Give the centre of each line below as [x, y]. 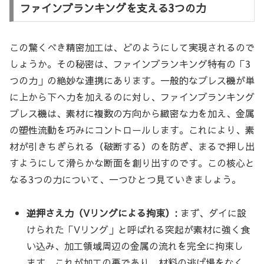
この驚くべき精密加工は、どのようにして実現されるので [132, 47]
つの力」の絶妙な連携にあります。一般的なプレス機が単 [132, 80]
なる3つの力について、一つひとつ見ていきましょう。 [125, 179]
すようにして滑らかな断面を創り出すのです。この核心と [132, 163]
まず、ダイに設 [212, 213]
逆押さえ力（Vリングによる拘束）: [102, 213]
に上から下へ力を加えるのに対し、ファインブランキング [132, 97]
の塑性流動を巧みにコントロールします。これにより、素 [132, 130]
